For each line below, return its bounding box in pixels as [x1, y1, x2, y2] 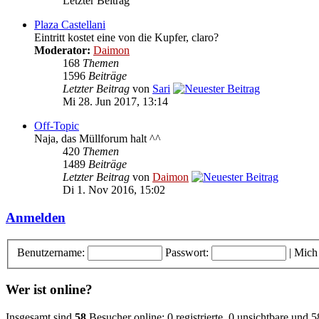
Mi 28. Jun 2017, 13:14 [63, 95, 168, 108]
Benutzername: [17, 246, 85, 258]
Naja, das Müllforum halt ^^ [34, 132, 161, 145]
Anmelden [6, 210, 66, 226]
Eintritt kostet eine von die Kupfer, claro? [34, 31, 219, 44]
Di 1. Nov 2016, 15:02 [63, 184, 165, 197]
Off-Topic [34, 120, 79, 132]
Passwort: [165, 246, 209, 258]
